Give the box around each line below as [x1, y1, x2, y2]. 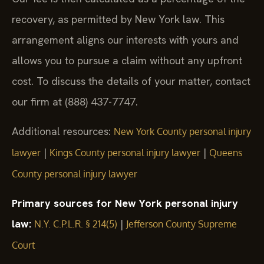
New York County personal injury [114, 125, 251, 137]
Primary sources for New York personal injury [12, 196, 238, 210]
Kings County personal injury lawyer [49, 146, 200, 159]
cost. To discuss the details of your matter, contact [12, 74, 250, 88]
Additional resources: [12, 124, 111, 138]
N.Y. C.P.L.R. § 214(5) [34, 218, 117, 230]
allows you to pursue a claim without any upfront [12, 54, 242, 68]
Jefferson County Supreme [126, 218, 237, 230]
